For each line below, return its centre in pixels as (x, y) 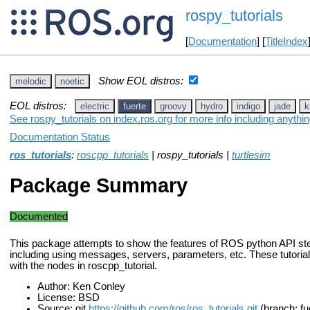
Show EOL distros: (141, 81)
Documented (39, 216)
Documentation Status (60, 137)
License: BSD (69, 298)
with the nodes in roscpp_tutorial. (83, 265)
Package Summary (99, 185)
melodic (31, 81)
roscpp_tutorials (113, 155)
